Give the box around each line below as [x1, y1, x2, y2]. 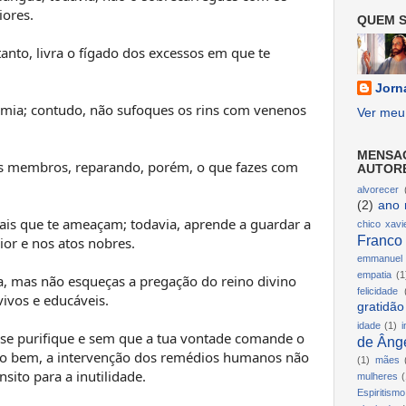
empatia [357, 269, 391, 281]
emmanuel [357, 253, 402, 265]
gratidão [357, 300, 404, 314]
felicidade [357, 285, 398, 297]
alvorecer [357, 184, 399, 196]
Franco [357, 232, 402, 249]
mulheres [357, 371, 398, 382]
